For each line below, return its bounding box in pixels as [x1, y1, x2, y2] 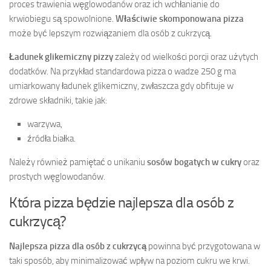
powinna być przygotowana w [146, 240, 260, 252]
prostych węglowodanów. [9, 171, 105, 182]
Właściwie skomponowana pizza [116, 13, 244, 24]
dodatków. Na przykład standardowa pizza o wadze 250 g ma [9, 65, 236, 77]
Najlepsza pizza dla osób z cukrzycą [9, 240, 146, 252]
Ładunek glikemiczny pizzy [9, 51, 113, 62]
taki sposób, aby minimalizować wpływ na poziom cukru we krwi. [9, 255, 250, 266]
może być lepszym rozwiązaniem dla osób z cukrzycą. [9, 27, 212, 39]
